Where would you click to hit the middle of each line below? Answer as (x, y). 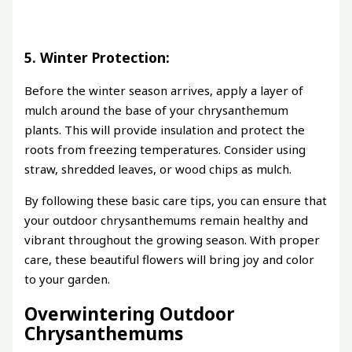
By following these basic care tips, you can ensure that (176, 201)
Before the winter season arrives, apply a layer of (164, 91)
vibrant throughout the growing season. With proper (172, 240)
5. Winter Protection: (97, 57)
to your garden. (68, 279)
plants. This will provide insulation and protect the (165, 130)
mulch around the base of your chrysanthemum (157, 110)
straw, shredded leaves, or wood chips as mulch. (158, 169)
